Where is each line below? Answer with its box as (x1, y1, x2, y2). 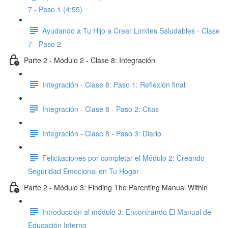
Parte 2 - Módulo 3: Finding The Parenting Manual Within (24, 182, 208, 192)
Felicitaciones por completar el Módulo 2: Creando (42, 152, 205, 163)
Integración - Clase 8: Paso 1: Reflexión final (42, 79, 185, 90)
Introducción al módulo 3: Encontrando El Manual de (42, 206, 211, 217)
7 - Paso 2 (28, 39, 61, 49)
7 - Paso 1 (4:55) (28, 4, 82, 14)
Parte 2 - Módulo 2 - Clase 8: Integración (24, 54, 155, 65)
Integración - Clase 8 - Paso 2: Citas (42, 103, 159, 114)
